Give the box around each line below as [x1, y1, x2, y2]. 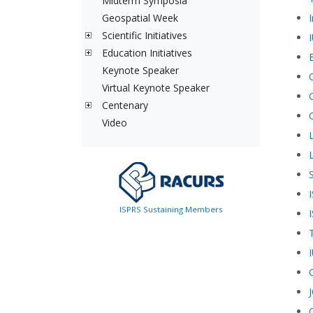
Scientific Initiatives [102, 29, 187, 42]
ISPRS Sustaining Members [119, 204, 223, 214]
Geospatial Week [102, 11, 178, 24]
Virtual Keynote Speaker [102, 81, 210, 94]
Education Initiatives [102, 46, 192, 59]
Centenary [102, 99, 148, 112]
